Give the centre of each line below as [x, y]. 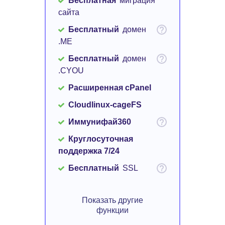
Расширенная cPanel [110, 88]
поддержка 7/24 [89, 151]
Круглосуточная [101, 139]
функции [112, 210]
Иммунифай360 [100, 122]
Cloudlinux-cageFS [105, 105]
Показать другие [112, 200]
